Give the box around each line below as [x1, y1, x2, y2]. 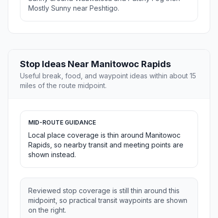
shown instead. [28, 150, 76, 159]
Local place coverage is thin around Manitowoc [28, 131, 181, 140]
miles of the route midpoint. [20, 81, 107, 90]
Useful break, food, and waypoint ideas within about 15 [20, 72, 196, 80]
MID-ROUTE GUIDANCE [28, 119, 96, 127]
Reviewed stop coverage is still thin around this [28, 186, 180, 195]
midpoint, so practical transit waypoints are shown [28, 196, 187, 205]
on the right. [28, 206, 66, 215]
